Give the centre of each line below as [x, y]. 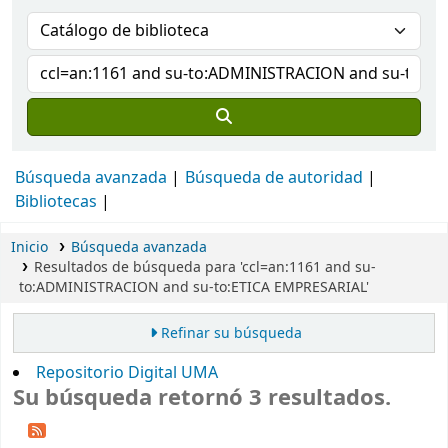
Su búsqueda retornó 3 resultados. [202, 398]
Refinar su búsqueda [231, 334]
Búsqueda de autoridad [274, 178]
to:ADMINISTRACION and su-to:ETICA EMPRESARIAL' [194, 287]
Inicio [29, 247]
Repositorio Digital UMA [127, 373]
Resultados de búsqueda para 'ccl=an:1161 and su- [204, 267]
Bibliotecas [56, 202]
